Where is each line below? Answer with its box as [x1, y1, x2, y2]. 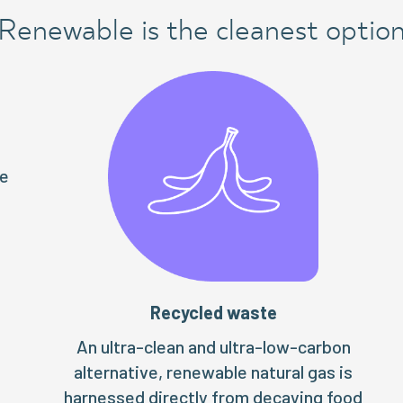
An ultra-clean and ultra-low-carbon [76, 335, 351, 357]
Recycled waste [149, 300, 277, 323]
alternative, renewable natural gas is [74, 360, 354, 382]
